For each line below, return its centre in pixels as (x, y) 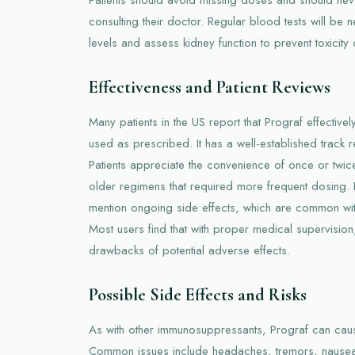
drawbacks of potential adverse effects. (189, 250)
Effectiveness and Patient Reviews (210, 87)
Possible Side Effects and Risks (198, 294)
